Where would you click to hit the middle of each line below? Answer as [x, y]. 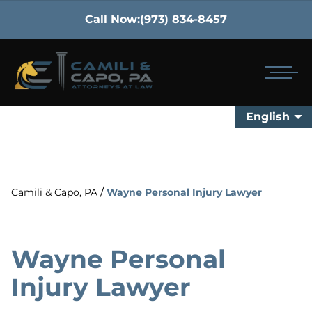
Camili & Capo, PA [54, 192]
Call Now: [112, 19]
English [268, 117]
